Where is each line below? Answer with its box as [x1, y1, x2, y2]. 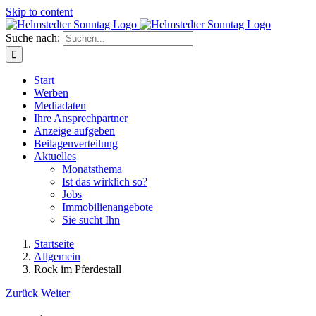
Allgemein [34, 250, 80, 262]
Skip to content [6, 6, 73, 18]
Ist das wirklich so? [62, 176, 147, 188]
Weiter [41, 287, 70, 299]
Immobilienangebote [62, 201, 153, 213]
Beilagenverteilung [34, 138, 118, 150]
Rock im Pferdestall [34, 263, 121, 275]
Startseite [34, 238, 74, 250]
